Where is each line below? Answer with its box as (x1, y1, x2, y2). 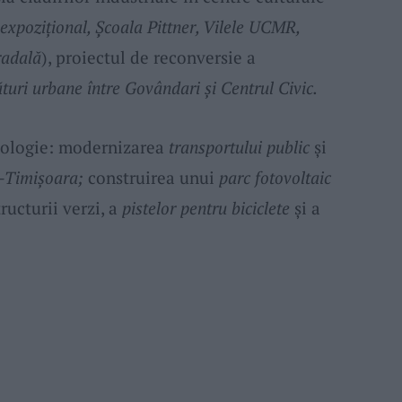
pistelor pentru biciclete (121, 196, 290, 219)
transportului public (168, 135, 310, 158)
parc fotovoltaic (218, 165, 331, 188)
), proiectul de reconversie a (40, 46, 256, 69)
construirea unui (83, 165, 219, 188)
